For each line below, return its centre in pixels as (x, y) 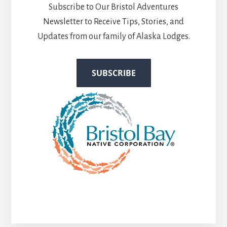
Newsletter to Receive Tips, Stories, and (113, 22)
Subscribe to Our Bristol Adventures (113, 7)
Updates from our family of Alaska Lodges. (113, 37)
